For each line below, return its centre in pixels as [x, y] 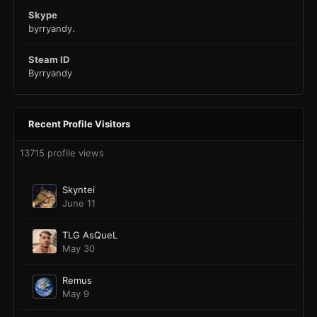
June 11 [79, 203]
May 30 [79, 249]
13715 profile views [62, 153]
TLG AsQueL [90, 235]
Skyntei [79, 190]
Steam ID [49, 60]
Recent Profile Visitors [79, 124]
